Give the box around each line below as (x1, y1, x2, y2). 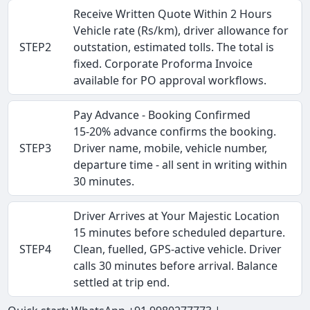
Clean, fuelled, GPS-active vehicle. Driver (73, 241, 282, 257)
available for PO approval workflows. (73, 73, 267, 89)
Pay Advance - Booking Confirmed (73, 107, 251, 123)
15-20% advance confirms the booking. (73, 124, 277, 140)
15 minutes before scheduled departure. (73, 225, 286, 241)
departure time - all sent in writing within (73, 157, 288, 173)
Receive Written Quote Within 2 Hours (73, 6, 273, 22)
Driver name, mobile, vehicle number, (73, 140, 268, 156)
